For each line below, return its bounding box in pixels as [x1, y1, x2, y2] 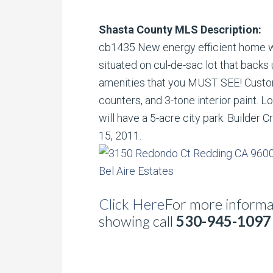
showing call [99, 212, 176, 230]
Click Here [99, 195, 165, 213]
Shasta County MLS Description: [99, 23, 261, 36]
